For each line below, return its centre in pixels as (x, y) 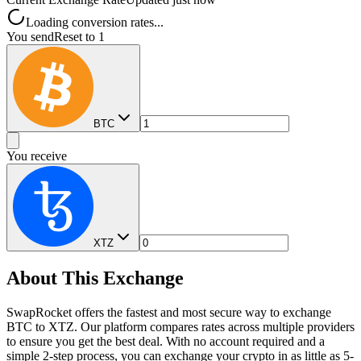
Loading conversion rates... (95, 23)
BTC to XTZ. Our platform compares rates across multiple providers (180, 327)
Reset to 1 (79, 37)
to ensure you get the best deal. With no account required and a (166, 342)
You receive (37, 156)
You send (30, 37)
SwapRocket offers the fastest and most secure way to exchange (169, 313)
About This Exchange (95, 278)
